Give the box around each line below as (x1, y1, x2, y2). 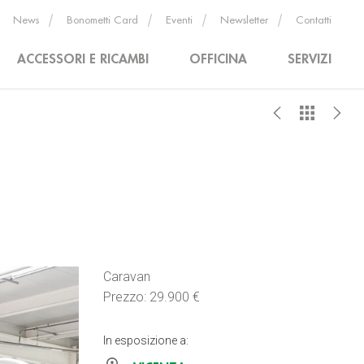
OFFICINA (189, 53, 247, 66)
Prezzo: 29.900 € (103, 289, 200, 305)
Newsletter (220, 15, 268, 25)
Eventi (166, 15, 193, 25)
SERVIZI (288, 53, 331, 66)
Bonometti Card (67, 15, 138, 25)
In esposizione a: (103, 334, 188, 347)
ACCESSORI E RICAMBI (17, 53, 149, 66)
